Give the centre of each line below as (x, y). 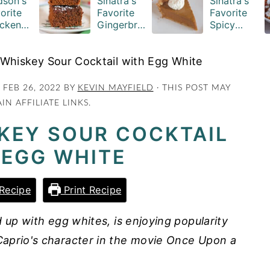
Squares (115, 49)
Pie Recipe (233, 49)
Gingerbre (120, 24)
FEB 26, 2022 (32, 87)
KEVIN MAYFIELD (115, 87)
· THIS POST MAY (192, 87)
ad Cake (116, 36)
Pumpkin (229, 36)
